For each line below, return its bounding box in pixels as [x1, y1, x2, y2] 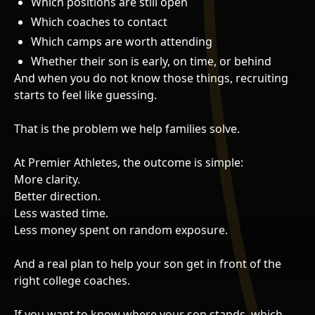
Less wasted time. [14, 205, 108, 221]
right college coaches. [14, 272, 130, 288]
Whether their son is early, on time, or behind [31, 53, 271, 69]
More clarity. [14, 171, 80, 187]
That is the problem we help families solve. [14, 120, 240, 136]
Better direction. [14, 188, 101, 204]
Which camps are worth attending [31, 33, 212, 49]
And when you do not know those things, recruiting [14, 70, 288, 86]
